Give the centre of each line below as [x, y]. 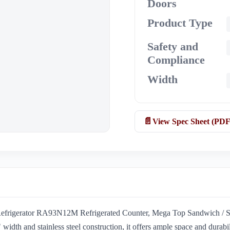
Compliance [176, 60]
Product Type [180, 23]
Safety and [173, 47]
